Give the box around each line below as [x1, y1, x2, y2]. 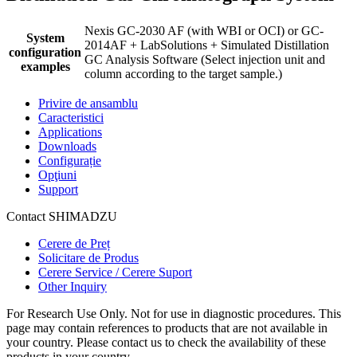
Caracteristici [38, 110, 104, 124]
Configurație [38, 153, 101, 167]
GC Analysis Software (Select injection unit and [84, 52, 325, 66]
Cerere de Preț [38, 236, 110, 250]
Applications [38, 124, 102, 139]
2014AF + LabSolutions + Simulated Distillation [84, 37, 329, 52]
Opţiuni [38, 167, 76, 182]
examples [20, 59, 70, 73]
